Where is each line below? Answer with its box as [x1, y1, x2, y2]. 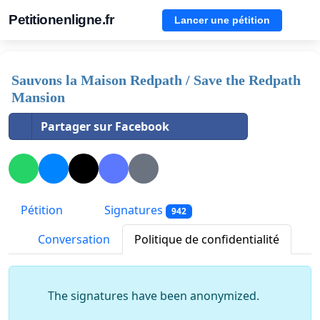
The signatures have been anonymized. [48, 288, 259, 304]
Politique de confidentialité [134, 231, 279, 248]
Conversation [35, 231, 110, 248]
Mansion [11, 89, 65, 105]
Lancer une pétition [174, 14, 270, 26]
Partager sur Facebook [41, 119, 169, 134]
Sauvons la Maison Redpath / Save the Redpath [11, 72, 301, 88]
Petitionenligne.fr [9, 12, 114, 27]
